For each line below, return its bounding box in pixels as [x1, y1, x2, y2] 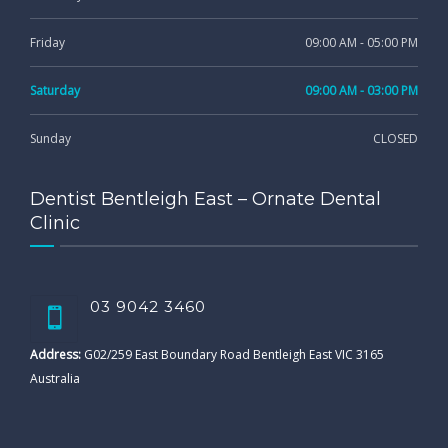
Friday [30, 33, 65, 51]
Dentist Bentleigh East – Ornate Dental [30, 187, 381, 210]
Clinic [30, 211, 80, 234]
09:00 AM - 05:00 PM [305, 33, 418, 51]
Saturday [30, 81, 80, 99]
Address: [30, 345, 84, 363]
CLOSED [373, 129, 418, 147]
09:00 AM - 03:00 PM [305, 81, 418, 99]
